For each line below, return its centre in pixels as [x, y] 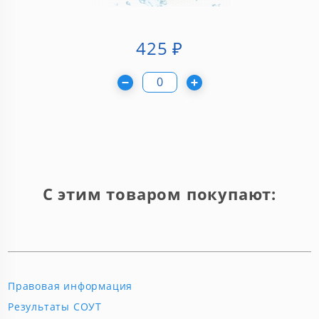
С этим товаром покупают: [159, 194]
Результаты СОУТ [55, 307]
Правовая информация [70, 286]
